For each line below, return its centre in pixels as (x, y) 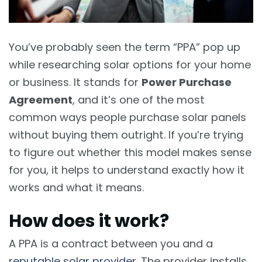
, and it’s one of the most (139, 100)
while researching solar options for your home (130, 65)
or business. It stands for (75, 82)
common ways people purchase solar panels (127, 118)
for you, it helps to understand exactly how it (127, 170)
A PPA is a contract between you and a (111, 244)
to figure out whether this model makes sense (130, 153)
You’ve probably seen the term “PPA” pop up (125, 47)
